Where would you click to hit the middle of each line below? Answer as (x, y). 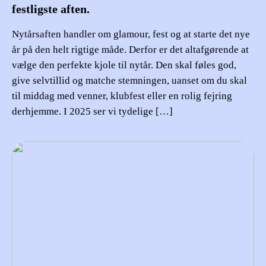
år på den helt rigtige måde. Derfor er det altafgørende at (130, 50)
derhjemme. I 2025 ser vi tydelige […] (92, 112)
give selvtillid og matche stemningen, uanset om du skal (129, 81)
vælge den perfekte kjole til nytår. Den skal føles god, (124, 65)
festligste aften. (51, 9)
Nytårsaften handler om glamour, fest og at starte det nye (131, 34)
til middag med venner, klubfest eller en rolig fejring (122, 96)
